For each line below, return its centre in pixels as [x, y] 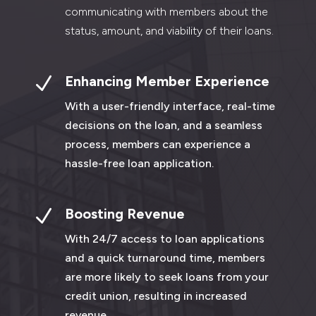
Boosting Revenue [124, 213]
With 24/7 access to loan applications [164, 238]
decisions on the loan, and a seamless [163, 125]
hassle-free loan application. [139, 163]
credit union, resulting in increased [156, 296]
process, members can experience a [157, 144]
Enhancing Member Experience [167, 81]
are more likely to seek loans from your [166, 276]
